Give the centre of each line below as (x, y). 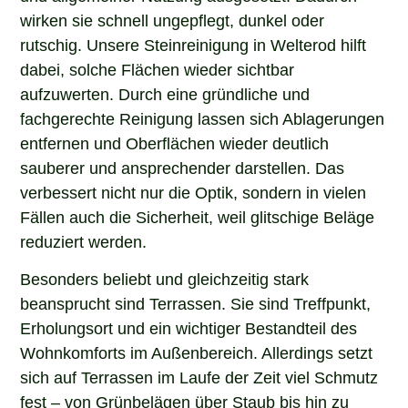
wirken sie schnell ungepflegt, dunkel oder (173, 19)
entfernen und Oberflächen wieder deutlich (175, 142)
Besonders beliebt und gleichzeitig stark (165, 278)
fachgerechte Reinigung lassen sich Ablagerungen (203, 117)
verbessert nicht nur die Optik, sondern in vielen (194, 191)
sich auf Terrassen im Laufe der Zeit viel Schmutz (199, 377)
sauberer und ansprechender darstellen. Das (183, 166)
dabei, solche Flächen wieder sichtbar (158, 68)
